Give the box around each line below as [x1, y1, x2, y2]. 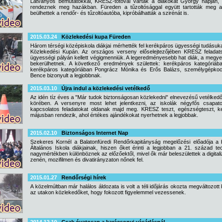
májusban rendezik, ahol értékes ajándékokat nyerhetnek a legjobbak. [30, 112, 198, 118]
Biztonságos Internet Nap [61, 130, 128, 136]
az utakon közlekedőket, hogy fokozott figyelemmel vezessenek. [30, 189, 186, 195]
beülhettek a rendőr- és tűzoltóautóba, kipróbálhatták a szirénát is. [30, 10, 189, 16]
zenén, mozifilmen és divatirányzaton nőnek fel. [30, 157, 144, 163]
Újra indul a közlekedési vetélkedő [61, 85, 150, 91]
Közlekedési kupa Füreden [61, 34, 131, 40]
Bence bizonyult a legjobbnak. [30, 72, 102, 78]
